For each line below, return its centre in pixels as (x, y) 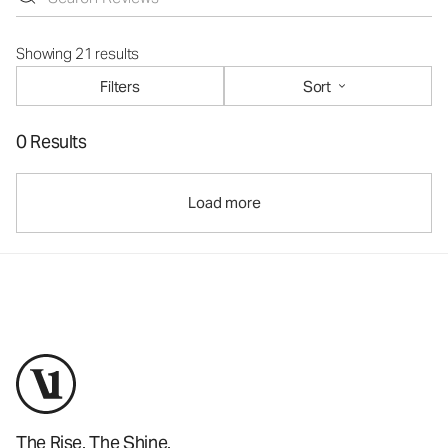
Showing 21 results (78, 53)
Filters (120, 86)
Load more (224, 202)
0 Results (51, 141)
